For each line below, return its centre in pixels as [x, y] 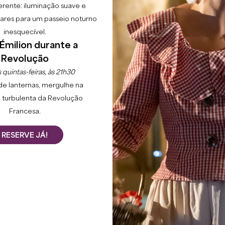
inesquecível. [25, 32]
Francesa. [25, 111]
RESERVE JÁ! [25, 135]
